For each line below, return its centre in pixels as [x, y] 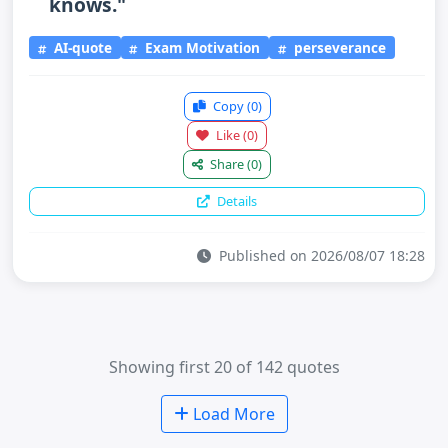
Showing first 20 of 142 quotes [224, 366]
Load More [231, 413]
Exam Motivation [201, 47]
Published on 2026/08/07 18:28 [320, 255]
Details [235, 200]
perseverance [338, 47]
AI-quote [80, 47]
